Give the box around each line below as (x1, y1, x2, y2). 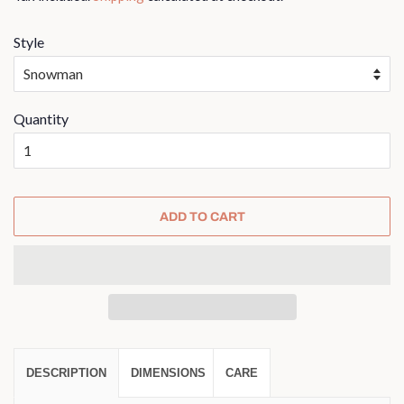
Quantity (14, 110, 69, 128)
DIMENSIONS (131, 365, 206, 380)
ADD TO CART (159, 209, 245, 224)
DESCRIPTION (26, 365, 106, 380)
